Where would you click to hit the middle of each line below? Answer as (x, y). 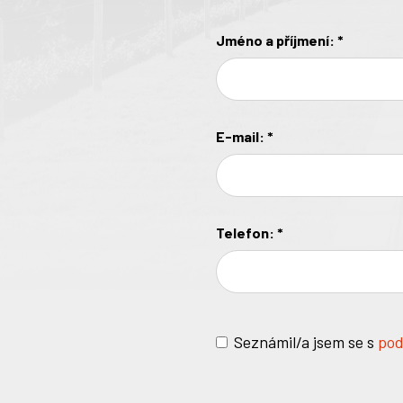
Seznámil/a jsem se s (306, 342)
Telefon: (246, 233)
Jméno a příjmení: (277, 40)
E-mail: (242, 137)
